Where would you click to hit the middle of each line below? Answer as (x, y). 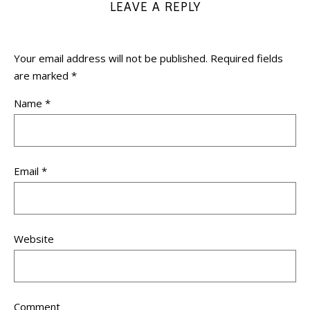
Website (34, 239)
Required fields (247, 58)
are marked (43, 76)
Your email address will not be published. (111, 58)
